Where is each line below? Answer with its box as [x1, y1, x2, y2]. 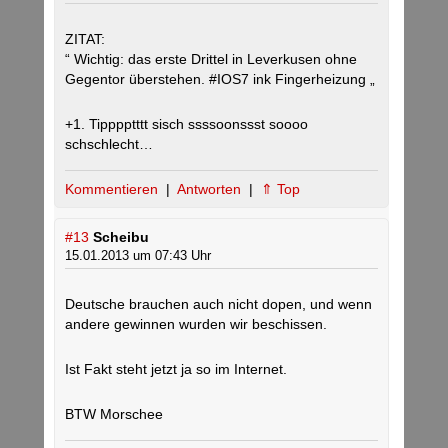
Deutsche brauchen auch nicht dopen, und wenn [65, 296, 372, 313]
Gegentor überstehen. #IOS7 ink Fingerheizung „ [65, 71, 375, 88]
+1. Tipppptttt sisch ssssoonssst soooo [65, 116, 308, 133]
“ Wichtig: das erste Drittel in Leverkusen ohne [65, 51, 357, 68]
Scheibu [93, 229, 149, 246]
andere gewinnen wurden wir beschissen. [65, 316, 327, 333]
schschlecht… [65, 136, 153, 153]
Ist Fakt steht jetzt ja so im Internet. [65, 361, 287, 378]
